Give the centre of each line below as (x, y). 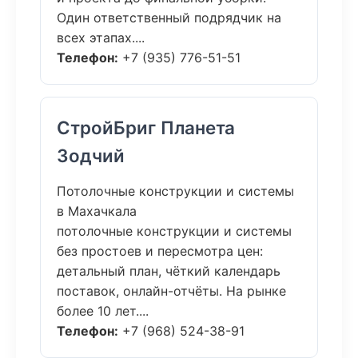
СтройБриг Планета (146, 127)
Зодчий (91, 155)
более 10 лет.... (103, 311)
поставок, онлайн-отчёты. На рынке (171, 291)
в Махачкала (97, 211)
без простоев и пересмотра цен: (160, 251)
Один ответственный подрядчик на (169, 18)
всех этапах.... (101, 38)
